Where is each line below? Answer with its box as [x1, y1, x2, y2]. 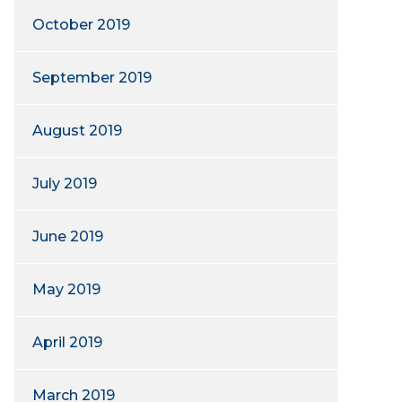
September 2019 [32, 69, 152, 86]
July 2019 [32, 175, 97, 192]
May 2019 [32, 281, 100, 298]
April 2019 [32, 334, 102, 351]
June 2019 [32, 228, 103, 245]
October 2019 [32, 16, 130, 33]
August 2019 [32, 122, 122, 139]
